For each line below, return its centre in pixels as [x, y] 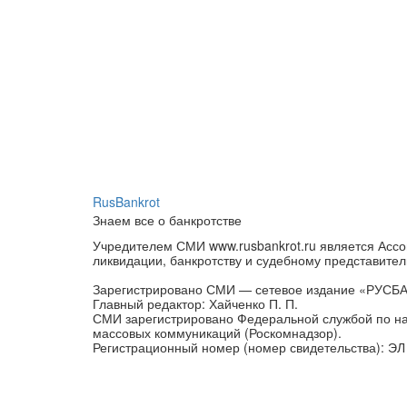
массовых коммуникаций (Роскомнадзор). [217, 332]
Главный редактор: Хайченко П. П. [195, 303]
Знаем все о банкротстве [167, 219]
